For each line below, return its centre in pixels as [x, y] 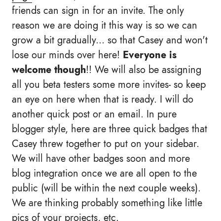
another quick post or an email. [79, 114]
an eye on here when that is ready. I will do [103, 99]
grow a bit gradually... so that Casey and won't [110, 40]
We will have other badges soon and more [101, 158]
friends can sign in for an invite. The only [98, 10]
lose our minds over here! [67, 55]
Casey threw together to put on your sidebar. [106, 144]
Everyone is [150, 55]
